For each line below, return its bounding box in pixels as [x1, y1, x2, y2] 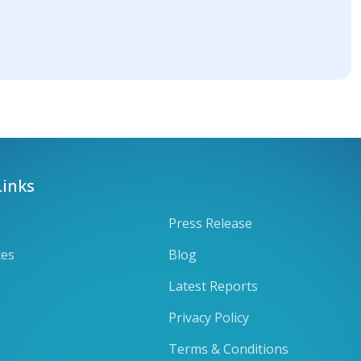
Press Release [168, 214, 252, 232]
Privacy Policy [168, 308, 249, 326]
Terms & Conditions [168, 339, 288, 358]
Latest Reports [168, 276, 258, 295]
